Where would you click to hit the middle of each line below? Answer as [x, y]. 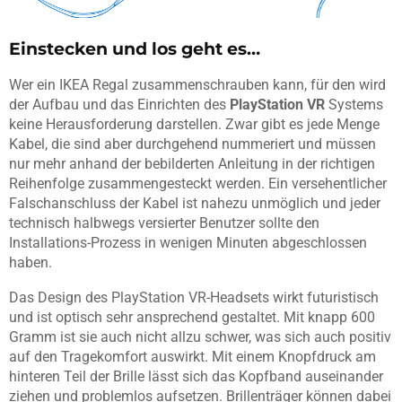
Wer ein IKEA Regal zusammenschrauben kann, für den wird [197, 85]
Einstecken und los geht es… [135, 49]
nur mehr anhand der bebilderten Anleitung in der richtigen [192, 164]
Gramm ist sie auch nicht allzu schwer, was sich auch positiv [200, 337]
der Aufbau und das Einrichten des [119, 105]
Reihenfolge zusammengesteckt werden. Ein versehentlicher [198, 184]
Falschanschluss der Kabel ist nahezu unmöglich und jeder [195, 204]
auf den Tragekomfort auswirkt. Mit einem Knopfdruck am [192, 357]
